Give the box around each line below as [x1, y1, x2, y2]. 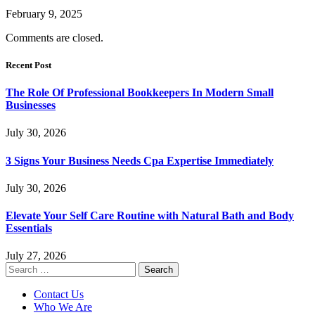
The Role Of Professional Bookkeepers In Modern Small [6, 86, 274, 99]
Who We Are [34, 301, 92, 314]
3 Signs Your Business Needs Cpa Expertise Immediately [6, 154, 274, 167]
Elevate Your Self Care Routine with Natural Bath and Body [6, 210, 294, 222]
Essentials [6, 222, 52, 235]
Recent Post [6, 59, 51, 70]
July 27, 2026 [6, 250, 66, 262]
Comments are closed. [6, 31, 103, 44]
